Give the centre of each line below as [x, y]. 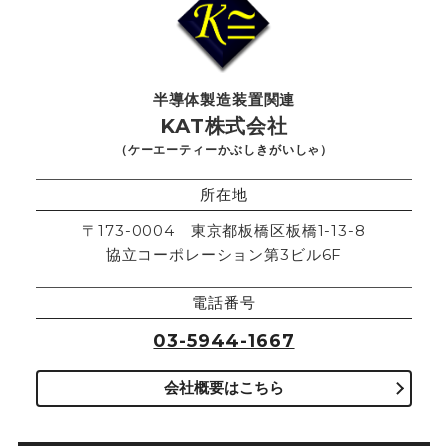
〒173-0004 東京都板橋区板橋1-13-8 [224, 230]
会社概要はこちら [224, 388]
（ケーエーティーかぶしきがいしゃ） [224, 149]
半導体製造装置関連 [224, 99]
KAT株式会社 [224, 125]
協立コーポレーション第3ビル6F [224, 254]
